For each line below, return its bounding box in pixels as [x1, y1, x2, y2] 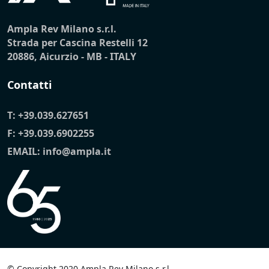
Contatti [7, 77, 52, 92]
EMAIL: [7, 144, 43, 158]
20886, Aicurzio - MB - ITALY [7, 49, 136, 63]
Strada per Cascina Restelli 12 [7, 35, 148, 49]
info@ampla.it [43, 144, 111, 158]
